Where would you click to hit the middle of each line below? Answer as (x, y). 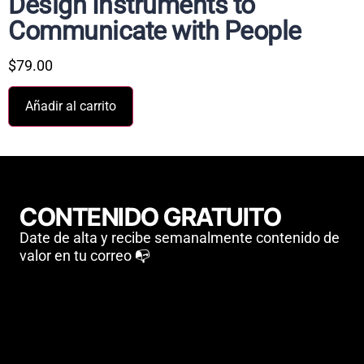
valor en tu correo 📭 (85, 256)
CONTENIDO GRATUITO (150, 217)
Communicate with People (155, 30)
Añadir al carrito (71, 106)
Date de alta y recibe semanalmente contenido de (180, 238)
